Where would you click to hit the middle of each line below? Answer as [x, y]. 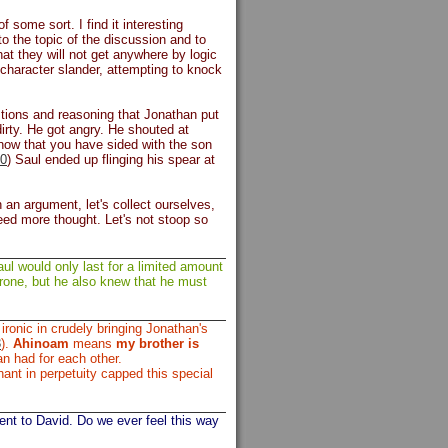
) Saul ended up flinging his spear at [111, 159]
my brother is [157, 343]
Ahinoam [41, 343]
